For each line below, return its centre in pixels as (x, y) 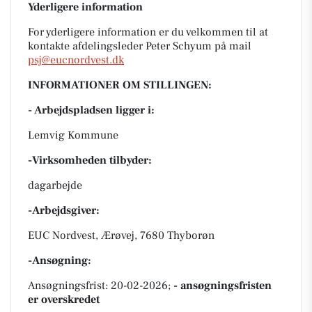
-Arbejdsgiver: (64, 210)
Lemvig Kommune (73, 135)
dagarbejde (55, 185)
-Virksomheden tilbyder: (90, 160)
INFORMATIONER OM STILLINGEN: (120, 85)
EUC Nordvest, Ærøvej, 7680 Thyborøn (121, 235)
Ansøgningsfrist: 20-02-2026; (101, 286)
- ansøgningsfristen (223, 286)
